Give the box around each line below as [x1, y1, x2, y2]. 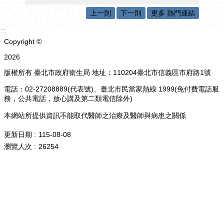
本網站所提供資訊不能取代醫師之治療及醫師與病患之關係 [4, 111, 186, 119]
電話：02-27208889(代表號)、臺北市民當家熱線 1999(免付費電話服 [4, 85, 219, 93]
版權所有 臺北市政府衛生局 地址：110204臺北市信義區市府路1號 [4, 68, 211, 76]
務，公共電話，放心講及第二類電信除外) [4, 94, 132, 103]
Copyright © [4, 37, 41, 46]
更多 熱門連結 [151, 8, 195, 17]
